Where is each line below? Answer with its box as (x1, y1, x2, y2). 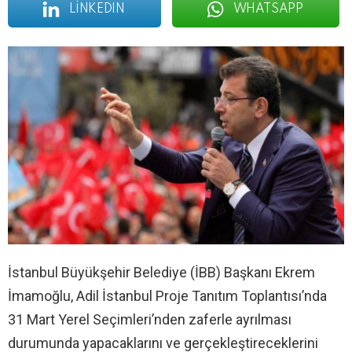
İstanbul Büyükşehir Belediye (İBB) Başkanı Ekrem (8, 264, 315, 281)
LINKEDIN (68, 2, 125, 16)
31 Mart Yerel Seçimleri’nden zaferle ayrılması (8, 311, 291, 328)
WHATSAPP (233, 2, 303, 16)
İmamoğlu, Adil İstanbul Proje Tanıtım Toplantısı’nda (8, 288, 327, 305)
